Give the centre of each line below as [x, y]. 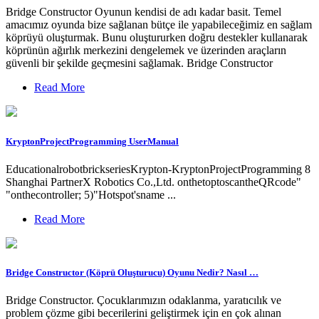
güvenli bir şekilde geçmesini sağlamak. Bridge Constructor [139, 63]
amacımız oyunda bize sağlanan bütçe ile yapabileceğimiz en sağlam [159, 25]
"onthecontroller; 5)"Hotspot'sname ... [91, 194]
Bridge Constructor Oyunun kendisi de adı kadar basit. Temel [143, 12]
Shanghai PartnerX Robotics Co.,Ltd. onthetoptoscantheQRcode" [153, 182]
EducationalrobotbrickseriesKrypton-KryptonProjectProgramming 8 [158, 169]
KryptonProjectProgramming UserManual [92, 141]
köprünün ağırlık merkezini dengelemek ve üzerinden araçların [146, 51]
